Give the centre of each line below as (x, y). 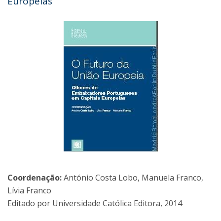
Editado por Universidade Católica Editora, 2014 (95, 203)
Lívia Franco (29, 191)
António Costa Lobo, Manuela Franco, (132, 178)
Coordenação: (35, 178)
